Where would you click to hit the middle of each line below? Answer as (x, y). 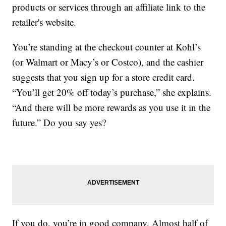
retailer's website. (44, 22)
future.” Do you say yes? (59, 123)
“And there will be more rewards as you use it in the (111, 107)
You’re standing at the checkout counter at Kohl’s (107, 47)
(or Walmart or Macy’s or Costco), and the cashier (108, 62)
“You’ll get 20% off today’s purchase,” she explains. (112, 92)
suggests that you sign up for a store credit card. (104, 77)
